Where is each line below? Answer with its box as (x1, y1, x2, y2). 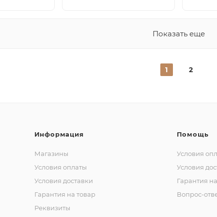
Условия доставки (34, 176, 93, 185)
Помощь (176, 130, 209, 138)
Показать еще (152, 29, 205, 38)
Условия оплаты (34, 163, 87, 171)
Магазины (34, 149, 68, 157)
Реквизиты (34, 203, 70, 212)
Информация (34, 130, 84, 138)
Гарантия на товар (34, 190, 95, 198)
